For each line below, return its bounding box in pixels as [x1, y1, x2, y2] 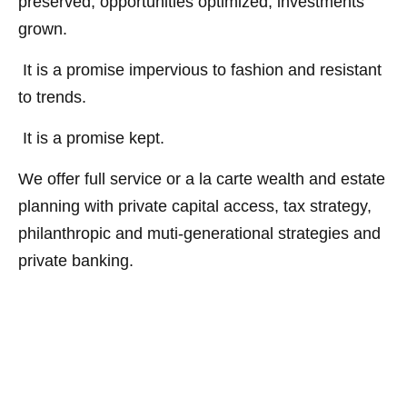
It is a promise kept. [18, 129, 169, 148]
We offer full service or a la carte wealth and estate [18, 170, 385, 189]
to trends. [18, 88, 86, 107]
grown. [18, 20, 67, 39]
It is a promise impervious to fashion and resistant [18, 61, 382, 80]
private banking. [18, 252, 134, 271]
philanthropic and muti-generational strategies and [18, 224, 381, 243]
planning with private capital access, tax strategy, [18, 197, 372, 216]
